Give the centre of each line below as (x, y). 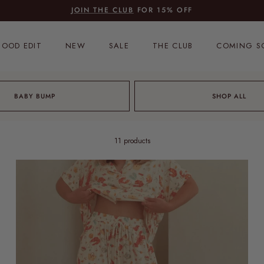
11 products (132, 141)
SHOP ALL (229, 96)
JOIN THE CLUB (102, 10)
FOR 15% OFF (163, 10)
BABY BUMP (35, 96)
